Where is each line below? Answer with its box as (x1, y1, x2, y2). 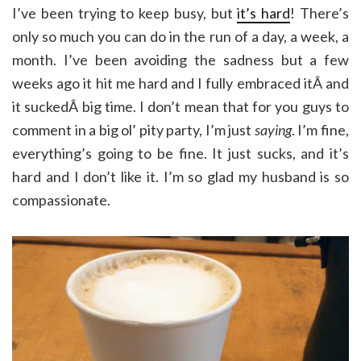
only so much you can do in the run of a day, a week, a (12, 27, 349, 45)
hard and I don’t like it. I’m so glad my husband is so (12, 167, 349, 185)
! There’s (290, 3, 350, 22)
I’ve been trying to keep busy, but (12, 3, 238, 22)
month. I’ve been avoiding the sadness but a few (12, 50, 349, 68)
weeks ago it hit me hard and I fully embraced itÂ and (12, 73, 349, 92)
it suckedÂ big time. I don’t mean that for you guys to (12, 97, 349, 115)
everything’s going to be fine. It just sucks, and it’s (12, 143, 349, 162)
